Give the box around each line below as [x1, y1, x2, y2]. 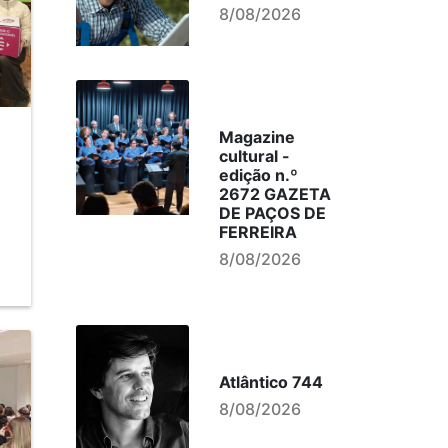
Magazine [218, 127, 295, 147]
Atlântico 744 [218, 372, 323, 392]
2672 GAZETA [218, 184, 331, 204]
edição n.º [218, 165, 298, 185]
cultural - [218, 146, 290, 166]
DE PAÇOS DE [218, 203, 326, 223]
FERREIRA [218, 222, 297, 242]
